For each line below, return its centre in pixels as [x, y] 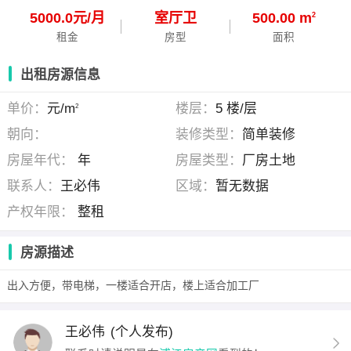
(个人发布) [142, 332]
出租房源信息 [60, 75]
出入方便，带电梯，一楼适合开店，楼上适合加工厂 [134, 286]
